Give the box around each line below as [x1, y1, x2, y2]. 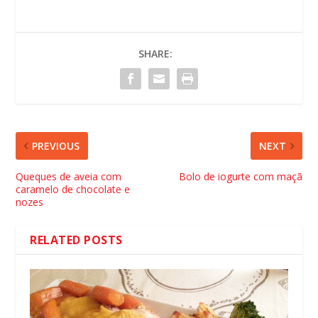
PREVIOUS [32, 138, 80, 153]
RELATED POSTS [30, 231, 123, 248]
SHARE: [138, 46, 172, 60]
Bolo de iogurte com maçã [178, 169, 302, 183]
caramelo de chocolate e [16, 182, 131, 196]
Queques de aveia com [16, 169, 122, 183]
